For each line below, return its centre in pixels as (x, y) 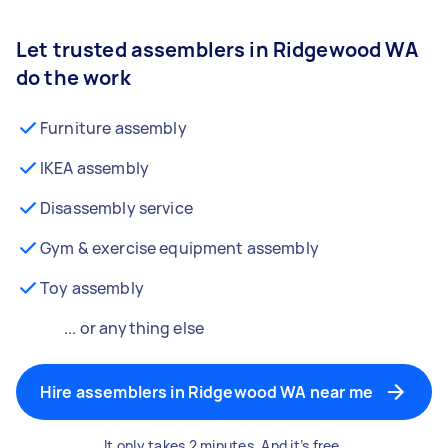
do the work (73, 77)
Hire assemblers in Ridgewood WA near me (206, 392)
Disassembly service (116, 208)
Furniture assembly (113, 128)
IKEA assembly (94, 168)
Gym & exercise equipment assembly (179, 248)
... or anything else (134, 328)
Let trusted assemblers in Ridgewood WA (217, 49)
